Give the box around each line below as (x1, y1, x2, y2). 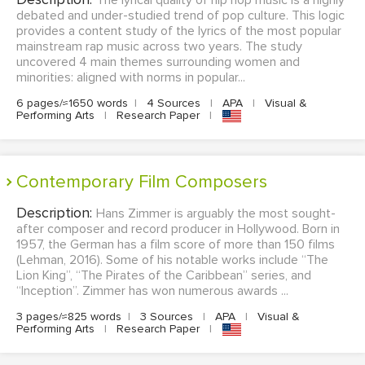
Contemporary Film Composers (29, 171, 267, 194)
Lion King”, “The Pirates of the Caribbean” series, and (16, 267, 311, 284)
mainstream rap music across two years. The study (16, 38, 302, 55)
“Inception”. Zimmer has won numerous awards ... (16, 283, 288, 300)
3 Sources (137, 310, 196, 324)
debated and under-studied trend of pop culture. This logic (16, 7, 345, 24)
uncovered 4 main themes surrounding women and (16, 54, 300, 70)
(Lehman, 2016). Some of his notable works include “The (16, 252, 328, 269)
